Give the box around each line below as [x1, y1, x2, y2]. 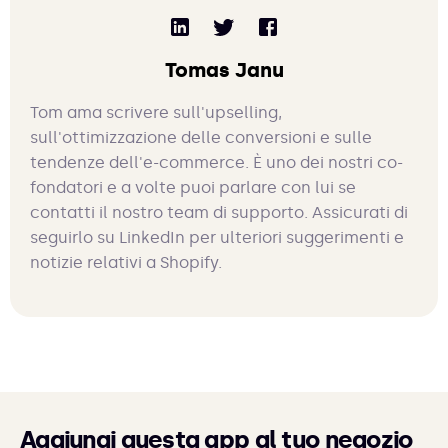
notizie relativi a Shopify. [30, 253, 222, 273]
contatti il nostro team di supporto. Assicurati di [30, 203, 408, 223]
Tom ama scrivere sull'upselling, [30, 103, 282, 123]
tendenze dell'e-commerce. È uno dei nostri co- [30, 153, 403, 173]
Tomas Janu [164, 58, 284, 83]
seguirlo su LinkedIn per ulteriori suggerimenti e [30, 228, 404, 248]
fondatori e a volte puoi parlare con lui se [30, 178, 356, 198]
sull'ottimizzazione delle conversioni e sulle [30, 128, 372, 148]
